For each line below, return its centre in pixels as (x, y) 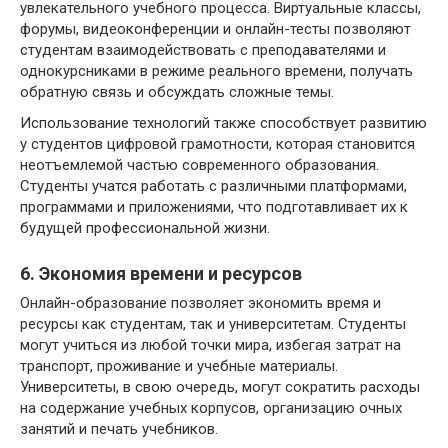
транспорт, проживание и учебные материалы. (179, 365)
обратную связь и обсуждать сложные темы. (177, 91)
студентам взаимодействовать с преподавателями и (203, 49)
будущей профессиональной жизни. (145, 227)
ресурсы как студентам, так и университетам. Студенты (213, 323)
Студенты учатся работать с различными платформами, (213, 185)
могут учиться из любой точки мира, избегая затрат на (210, 344)
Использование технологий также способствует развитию (223, 122)
